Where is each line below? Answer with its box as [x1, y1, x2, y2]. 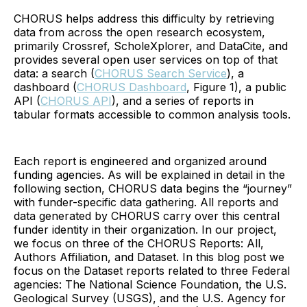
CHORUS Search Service [95, 66, 227, 80]
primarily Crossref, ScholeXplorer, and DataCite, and [14, 38, 288, 53]
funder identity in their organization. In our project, [14, 222, 277, 236]
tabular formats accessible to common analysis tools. [14, 107, 291, 121]
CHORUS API [40, 93, 112, 108]
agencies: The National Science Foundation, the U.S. [14, 277, 286, 291]
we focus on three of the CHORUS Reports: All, [14, 236, 264, 250]
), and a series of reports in [112, 93, 254, 108]
